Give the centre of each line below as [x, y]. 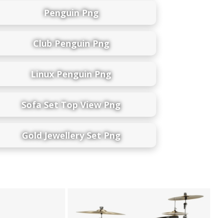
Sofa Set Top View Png [71, 104]
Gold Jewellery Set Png [71, 135]
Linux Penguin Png [71, 74]
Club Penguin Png [71, 43]
